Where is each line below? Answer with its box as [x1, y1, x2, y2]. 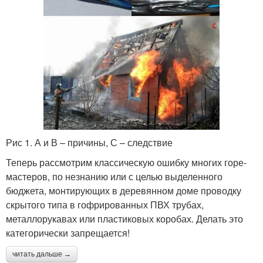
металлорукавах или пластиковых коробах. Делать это [6, 212, 243, 226]
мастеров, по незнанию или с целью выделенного [6, 170, 222, 184]
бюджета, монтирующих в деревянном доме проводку [6, 184, 241, 198]
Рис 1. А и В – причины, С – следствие [6, 136, 173, 150]
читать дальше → [12, 250, 71, 259]
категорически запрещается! [6, 226, 130, 240]
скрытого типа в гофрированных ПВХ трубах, [6, 198, 204, 212]
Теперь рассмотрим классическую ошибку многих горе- [6, 156, 247, 170]
